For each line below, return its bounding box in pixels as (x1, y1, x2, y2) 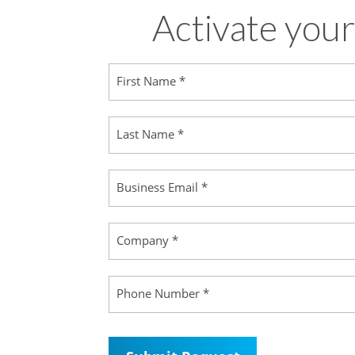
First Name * (116, 73, 185, 90)
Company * (116, 232, 178, 249)
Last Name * (116, 126, 184, 143)
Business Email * (116, 179, 208, 196)
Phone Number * (116, 285, 209, 302)
